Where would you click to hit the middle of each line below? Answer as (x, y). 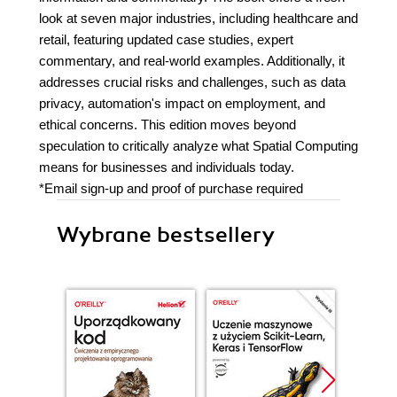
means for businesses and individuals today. (167, 167)
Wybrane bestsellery (166, 235)
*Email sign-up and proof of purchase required (171, 188)
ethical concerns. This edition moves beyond (167, 125)
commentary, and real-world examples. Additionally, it (192, 61)
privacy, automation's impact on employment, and (182, 103)
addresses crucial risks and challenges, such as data (192, 82)
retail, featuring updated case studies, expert (166, 39)
